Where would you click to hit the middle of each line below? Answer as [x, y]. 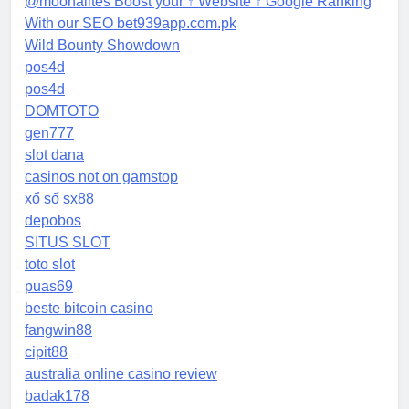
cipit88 [46, 352]
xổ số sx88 [59, 199]
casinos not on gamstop [101, 177]
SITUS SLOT [68, 243]
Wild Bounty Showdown [102, 46]
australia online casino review [121, 374]
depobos [53, 221]
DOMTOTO [62, 111]
